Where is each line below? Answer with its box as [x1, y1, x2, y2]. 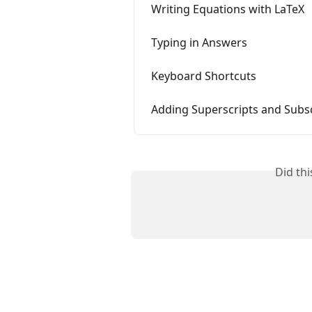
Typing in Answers [151, 35, 247, 51]
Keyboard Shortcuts [151, 68, 256, 84]
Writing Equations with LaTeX [151, 1, 304, 17]
